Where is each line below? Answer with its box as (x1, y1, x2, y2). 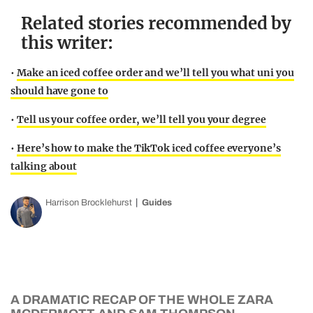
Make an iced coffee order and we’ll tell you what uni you (16, 66, 294, 79)
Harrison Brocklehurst (45, 198, 132, 208)
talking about (10, 160, 78, 173)
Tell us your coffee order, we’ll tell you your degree (16, 113, 266, 126)
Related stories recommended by (21, 13, 292, 34)
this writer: (21, 32, 114, 54)
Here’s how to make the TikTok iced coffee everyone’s (16, 142, 281, 154)
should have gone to (10, 85, 108, 97)
